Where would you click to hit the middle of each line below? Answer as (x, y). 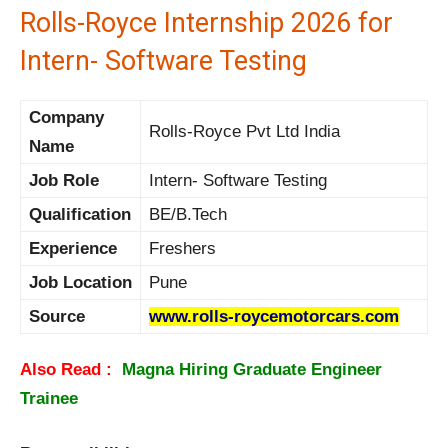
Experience (73, 249)
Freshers (182, 249)
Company (66, 118)
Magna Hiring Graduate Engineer (252, 370)
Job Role (64, 181)
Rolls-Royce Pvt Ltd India (244, 132)
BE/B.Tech (188, 215)
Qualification (80, 215)
